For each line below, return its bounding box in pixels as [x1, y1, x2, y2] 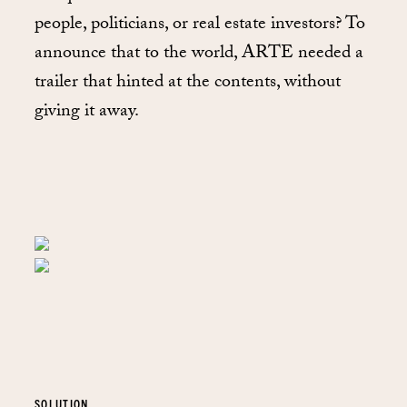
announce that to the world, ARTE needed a [35, 38, 363, 70]
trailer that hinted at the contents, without [35, 67, 341, 99]
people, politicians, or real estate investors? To [35, 9, 365, 41]
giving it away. [35, 96, 139, 128]
